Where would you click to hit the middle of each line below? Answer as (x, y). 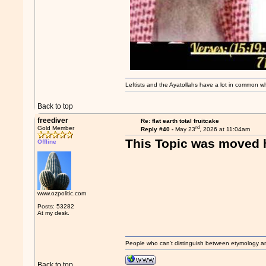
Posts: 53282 (56, 206)
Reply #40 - (158, 129)
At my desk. (54, 213)
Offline (47, 142)
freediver (53, 121)
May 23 (185, 129)
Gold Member (56, 128)
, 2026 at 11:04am (224, 129)
